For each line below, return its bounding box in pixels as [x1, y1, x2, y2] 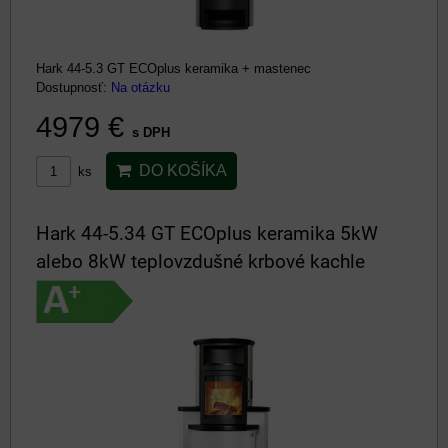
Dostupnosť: [36, 80, 111, 95]
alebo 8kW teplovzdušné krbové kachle [36, 250, 365, 273]
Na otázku [111, 80, 170, 95]
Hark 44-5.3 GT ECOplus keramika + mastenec [36, 61, 311, 76]
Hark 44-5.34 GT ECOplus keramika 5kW [36, 222, 378, 245]
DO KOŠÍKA [131, 162, 227, 179]
